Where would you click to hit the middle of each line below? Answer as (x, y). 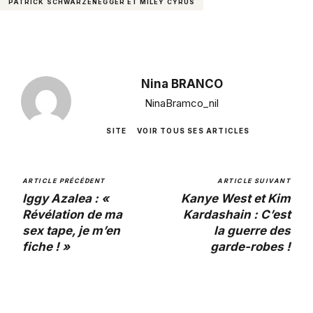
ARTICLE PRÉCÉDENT (64, 180)
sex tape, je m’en (71, 230)
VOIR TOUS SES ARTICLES (194, 130)
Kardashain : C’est (237, 214)
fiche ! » (46, 246)
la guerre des (252, 230)
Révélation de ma (72, 214)
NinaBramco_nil (182, 103)
